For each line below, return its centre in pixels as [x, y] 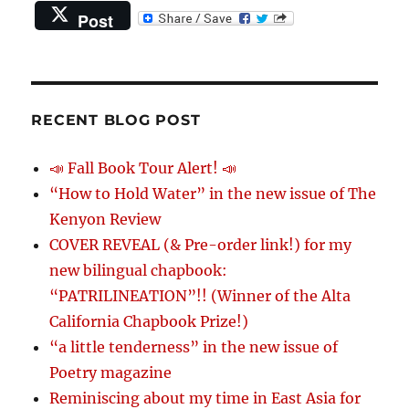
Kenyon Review [105, 220]
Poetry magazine [111, 373]
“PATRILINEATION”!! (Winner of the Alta [200, 296]
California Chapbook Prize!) [149, 322]
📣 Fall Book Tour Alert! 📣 [143, 168]
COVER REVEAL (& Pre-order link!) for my [201, 245]
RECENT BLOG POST [116, 121]
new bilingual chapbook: [139, 271]
